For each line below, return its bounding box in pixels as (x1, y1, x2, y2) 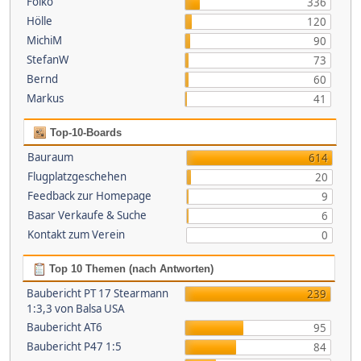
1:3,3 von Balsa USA (26, 301, 125, 316)
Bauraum (27, 150, 73, 164)
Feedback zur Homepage (27, 189, 151, 203)
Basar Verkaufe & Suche (27, 208, 147, 222)
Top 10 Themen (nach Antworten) (45, 263, 214, 275)
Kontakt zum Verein (27, 227, 125, 242)
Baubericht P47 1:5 (26, 339, 122, 354)
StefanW (26, 52, 68, 67)
